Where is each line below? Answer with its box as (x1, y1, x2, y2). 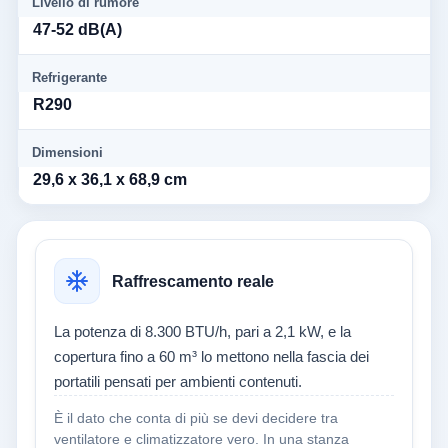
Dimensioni (32, 145, 103, 161)
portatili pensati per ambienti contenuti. (54, 374, 302, 391)
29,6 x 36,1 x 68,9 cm (33, 171, 187, 189)
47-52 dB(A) (33, 21, 122, 39)
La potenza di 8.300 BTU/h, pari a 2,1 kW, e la (54, 324, 351, 341)
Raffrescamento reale (112, 272, 274, 290)
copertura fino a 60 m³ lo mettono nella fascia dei (54, 349, 369, 366)
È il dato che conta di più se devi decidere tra (54, 410, 338, 427)
